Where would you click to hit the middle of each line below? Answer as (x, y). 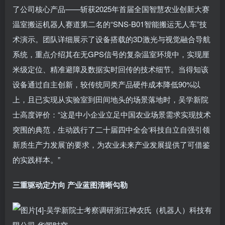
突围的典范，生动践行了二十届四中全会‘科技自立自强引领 (111, 129)
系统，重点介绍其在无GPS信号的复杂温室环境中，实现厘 (111, 54)
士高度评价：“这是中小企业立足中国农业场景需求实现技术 (112, 114)
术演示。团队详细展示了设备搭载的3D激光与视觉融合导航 (111, 39)
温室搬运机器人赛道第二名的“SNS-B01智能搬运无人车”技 (110, 24)
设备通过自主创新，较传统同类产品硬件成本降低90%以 (106, 84)
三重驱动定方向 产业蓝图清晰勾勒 (70, 185)
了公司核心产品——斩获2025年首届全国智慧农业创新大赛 (111, 9)
